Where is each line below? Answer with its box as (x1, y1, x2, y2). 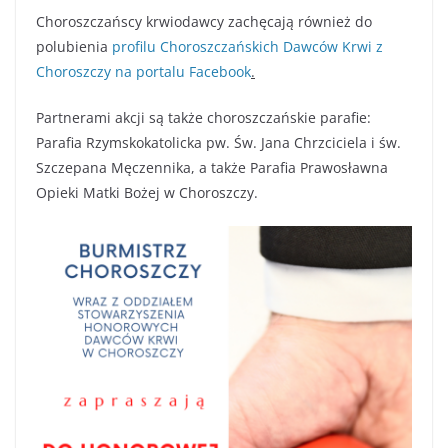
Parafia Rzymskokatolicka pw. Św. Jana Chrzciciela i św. (36, 133, 401, 153)
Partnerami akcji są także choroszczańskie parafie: (36, 108, 371, 128)
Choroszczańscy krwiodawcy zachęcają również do (36, 12, 372, 32)
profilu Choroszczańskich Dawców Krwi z (112, 37, 383, 57)
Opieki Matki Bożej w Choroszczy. (36, 183, 258, 203)
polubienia (36, 37, 112, 57)
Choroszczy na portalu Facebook (36, 62, 251, 82)
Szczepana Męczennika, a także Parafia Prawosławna (36, 158, 388, 178)
